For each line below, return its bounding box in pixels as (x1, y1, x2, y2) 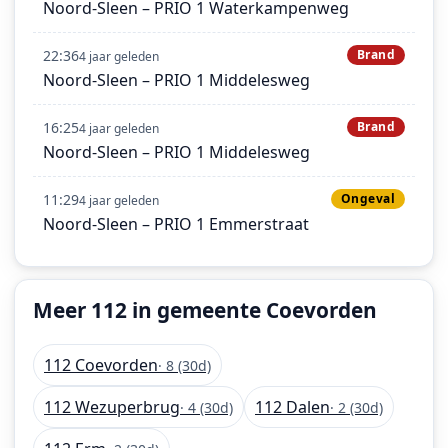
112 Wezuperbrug (44, 396, 180, 419)
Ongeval (340, 189, 395, 207)
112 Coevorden (44, 354, 158, 377)
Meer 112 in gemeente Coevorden (33, 295, 377, 324)
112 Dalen (255, 396, 330, 419)
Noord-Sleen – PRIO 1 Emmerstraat (43, 212, 309, 235)
